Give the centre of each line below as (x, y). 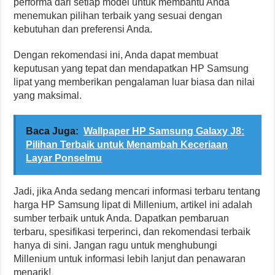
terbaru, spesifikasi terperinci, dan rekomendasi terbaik (132, 232)
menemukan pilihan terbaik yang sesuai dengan (118, 16)
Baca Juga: (52, 131)
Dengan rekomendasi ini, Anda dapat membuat (116, 55)
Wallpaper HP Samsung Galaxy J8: (164, 131)
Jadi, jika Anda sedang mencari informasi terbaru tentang (137, 191)
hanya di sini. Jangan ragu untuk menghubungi (116, 245)
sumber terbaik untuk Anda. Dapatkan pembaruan (122, 218)
